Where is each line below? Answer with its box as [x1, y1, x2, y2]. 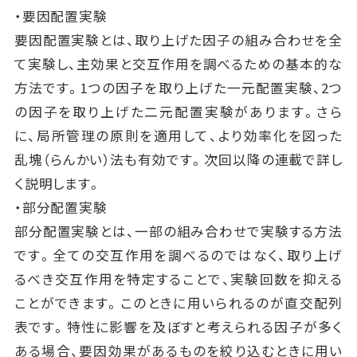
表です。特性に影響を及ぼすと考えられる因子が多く [14, 316, 343, 336]
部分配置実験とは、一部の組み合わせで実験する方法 [14, 221, 343, 241]
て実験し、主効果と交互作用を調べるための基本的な [14, 53, 343, 73]
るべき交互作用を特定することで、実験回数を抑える [14, 269, 343, 288]
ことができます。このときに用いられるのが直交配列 [14, 292, 343, 312]
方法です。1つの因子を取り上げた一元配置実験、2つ [14, 77, 343, 97]
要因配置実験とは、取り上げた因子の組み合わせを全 [14, 29, 343, 49]
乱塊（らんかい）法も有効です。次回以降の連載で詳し [14, 149, 343, 169]
